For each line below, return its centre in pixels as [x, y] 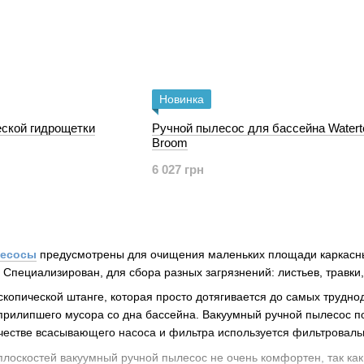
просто [174, 297]
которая [132, 297]
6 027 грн [178, 169]
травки [343, 272]
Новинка [181, 99]
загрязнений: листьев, [266, 272]
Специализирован [52, 272]
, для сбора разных [153, 272]
